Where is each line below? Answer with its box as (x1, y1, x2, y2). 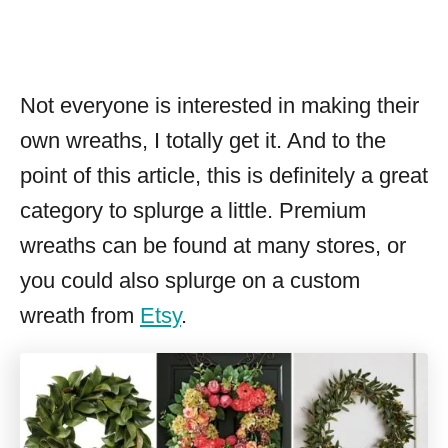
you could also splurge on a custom (20, 267, 360, 293)
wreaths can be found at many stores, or (20, 232, 406, 258)
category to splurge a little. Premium (20, 197, 366, 223)
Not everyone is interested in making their (20, 92, 419, 118)
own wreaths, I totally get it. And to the (20, 127, 386, 153)
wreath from (20, 302, 140, 328)
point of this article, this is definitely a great (20, 162, 428, 188)
